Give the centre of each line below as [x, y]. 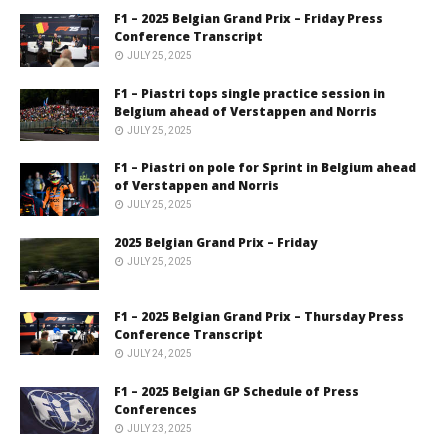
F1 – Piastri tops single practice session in [249, 93]
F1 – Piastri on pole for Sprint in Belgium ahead [265, 168]
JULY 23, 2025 [159, 428]
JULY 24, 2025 [159, 354]
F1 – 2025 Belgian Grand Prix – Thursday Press [259, 317]
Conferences [155, 409]
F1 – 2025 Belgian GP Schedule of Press [236, 391]
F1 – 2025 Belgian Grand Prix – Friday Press [248, 19]
